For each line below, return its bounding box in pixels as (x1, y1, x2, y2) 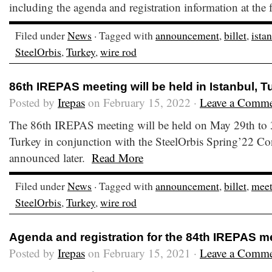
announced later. (9, 150, 92, 165)
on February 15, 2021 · (85, 245, 200, 260)
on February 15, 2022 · (85, 95, 200, 110)
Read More (92, 150, 143, 165)
